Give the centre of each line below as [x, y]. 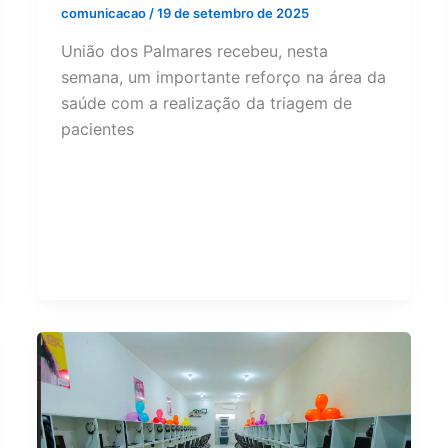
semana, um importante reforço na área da [224, 76]
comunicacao [105, 13]
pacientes [98, 128]
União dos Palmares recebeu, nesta [195, 50]
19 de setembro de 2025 [233, 13]
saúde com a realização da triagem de [207, 102]
